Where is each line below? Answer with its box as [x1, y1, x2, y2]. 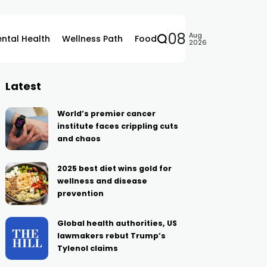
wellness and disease [57, 176, 148, 186]
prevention [57, 188, 104, 198]
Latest [5, 79, 42, 94]
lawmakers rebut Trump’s [57, 231, 166, 241]
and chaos [57, 133, 101, 144]
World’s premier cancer [57, 108, 156, 119]
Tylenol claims [57, 243, 120, 253]
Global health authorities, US [57, 218, 178, 228]
